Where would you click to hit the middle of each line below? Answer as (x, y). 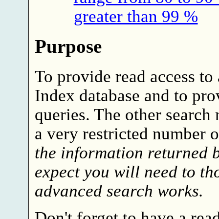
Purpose (68, 46)
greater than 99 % (136, 16)
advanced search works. (119, 190)
